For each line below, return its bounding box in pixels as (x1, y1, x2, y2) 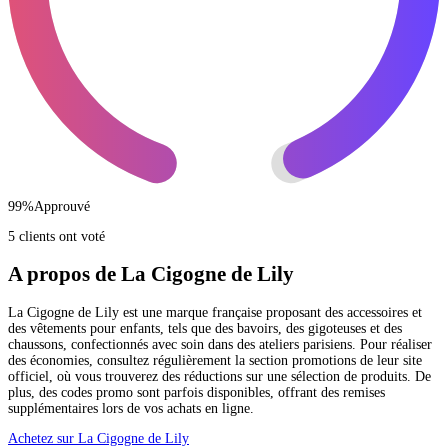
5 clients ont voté (8, 228, 105, 244)
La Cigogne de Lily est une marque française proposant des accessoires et (8, 304, 422, 320)
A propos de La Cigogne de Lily (8, 262, 294, 287)
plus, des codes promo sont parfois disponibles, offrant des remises (8, 384, 385, 400)
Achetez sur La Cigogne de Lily (8, 430, 189, 446)
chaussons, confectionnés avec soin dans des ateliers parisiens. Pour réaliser (8, 336, 432, 352)
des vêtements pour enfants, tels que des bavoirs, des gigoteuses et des (8, 320, 402, 336)
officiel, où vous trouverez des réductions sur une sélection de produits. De (8, 368, 431, 384)
